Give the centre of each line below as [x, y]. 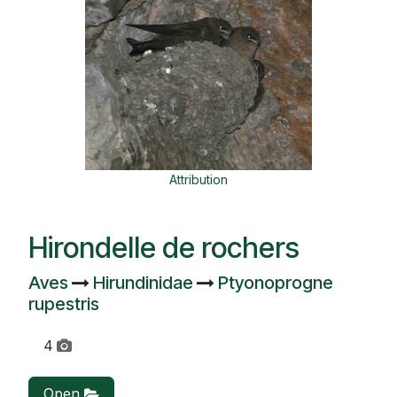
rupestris [64, 304]
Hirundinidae [145, 282]
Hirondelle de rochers [164, 247]
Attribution [198, 179]
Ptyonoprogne [276, 282]
